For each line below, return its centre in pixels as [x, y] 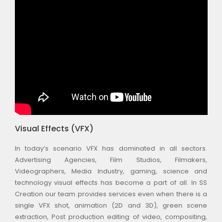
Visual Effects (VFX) [54, 129]
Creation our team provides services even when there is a [111, 194]
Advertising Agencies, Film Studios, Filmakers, [111, 160]
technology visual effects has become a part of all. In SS [111, 183]
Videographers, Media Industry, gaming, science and [111, 171]
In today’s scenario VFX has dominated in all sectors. [111, 149]
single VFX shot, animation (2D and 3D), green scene [111, 206]
